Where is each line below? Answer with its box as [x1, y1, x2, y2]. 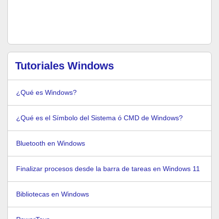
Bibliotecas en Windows [16, 190, 89, 198]
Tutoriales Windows [15, 60, 114, 72]
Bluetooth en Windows [16, 139, 85, 147]
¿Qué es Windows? [16, 88, 77, 96]
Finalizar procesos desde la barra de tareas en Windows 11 [16, 165, 200, 173]
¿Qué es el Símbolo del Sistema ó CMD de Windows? [16, 114, 183, 122]
